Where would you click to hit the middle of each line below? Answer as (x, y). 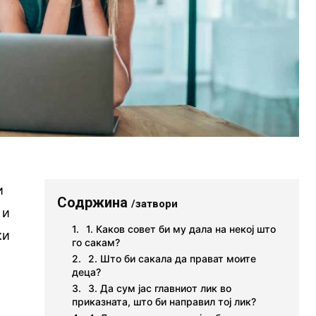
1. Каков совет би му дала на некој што (181, 229)
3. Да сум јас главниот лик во (160, 288)
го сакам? (96, 242)
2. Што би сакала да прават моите (172, 258)
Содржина (95, 202)
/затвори (155, 203)
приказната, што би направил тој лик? (164, 301)
